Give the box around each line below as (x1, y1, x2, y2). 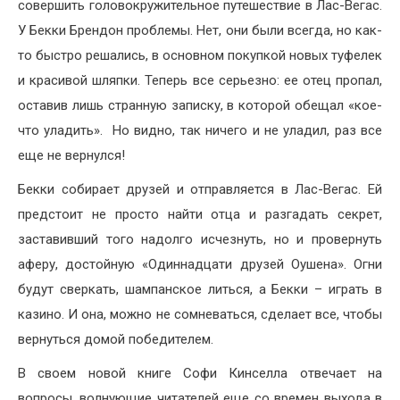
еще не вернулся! (18, 146, 125, 163)
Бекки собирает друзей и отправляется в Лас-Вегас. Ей (18, 180, 382, 197)
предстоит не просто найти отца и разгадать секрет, (18, 205, 382, 222)
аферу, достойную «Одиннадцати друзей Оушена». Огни (18, 255, 382, 272)
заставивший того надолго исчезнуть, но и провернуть (18, 230, 382, 247)
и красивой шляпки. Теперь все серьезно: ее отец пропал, (18, 71, 382, 88)
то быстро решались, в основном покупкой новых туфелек (18, 46, 382, 63)
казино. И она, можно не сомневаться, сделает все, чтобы (18, 305, 382, 322)
